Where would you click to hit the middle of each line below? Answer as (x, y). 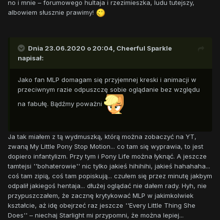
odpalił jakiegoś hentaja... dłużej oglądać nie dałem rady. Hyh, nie (107, 185)
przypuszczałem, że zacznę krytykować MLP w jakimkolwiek (101, 195)
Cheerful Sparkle (144, 48)
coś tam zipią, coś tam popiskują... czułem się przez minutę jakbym (110, 176)
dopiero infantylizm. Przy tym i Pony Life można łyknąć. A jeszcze (107, 156)
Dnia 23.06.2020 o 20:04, (72, 48)
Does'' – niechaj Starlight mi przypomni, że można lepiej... (96, 215)
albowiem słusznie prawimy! (52, 12)
